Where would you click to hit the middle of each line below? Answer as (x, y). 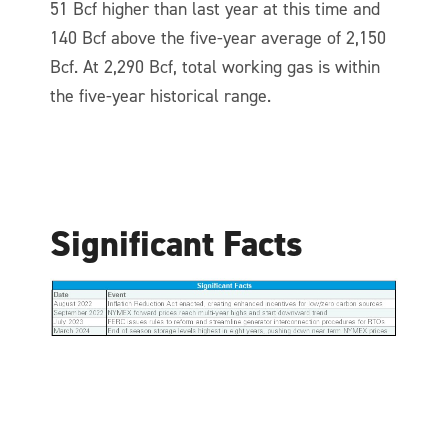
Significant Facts (176, 244)
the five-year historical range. (160, 96)
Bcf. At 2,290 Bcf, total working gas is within (215, 67)
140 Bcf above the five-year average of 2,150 (218, 38)
